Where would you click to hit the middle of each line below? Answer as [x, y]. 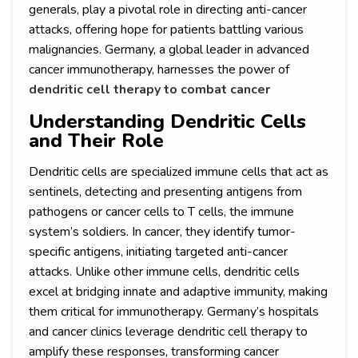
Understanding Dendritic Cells [167, 122]
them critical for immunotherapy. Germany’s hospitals [174, 312]
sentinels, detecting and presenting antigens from [165, 192]
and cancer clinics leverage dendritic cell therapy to [168, 332]
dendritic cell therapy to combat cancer [149, 90]
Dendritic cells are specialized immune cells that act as [179, 172]
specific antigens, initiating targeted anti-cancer [158, 252]
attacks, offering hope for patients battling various [166, 30]
